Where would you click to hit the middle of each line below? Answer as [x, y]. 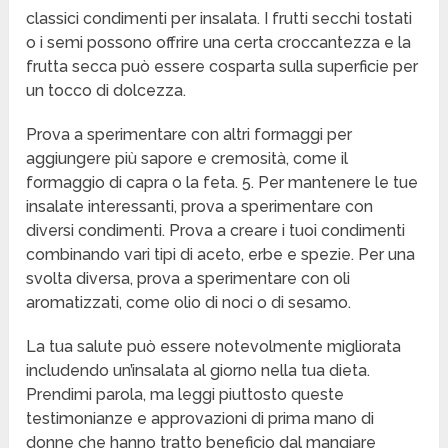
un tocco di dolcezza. [106, 91]
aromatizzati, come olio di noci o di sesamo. [189, 303]
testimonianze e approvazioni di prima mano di [200, 419]
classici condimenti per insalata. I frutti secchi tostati [219, 19]
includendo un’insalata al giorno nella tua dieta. [198, 371]
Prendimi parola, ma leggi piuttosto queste [185, 395]
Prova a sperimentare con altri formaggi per [189, 135]
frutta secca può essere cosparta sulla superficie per [222, 67]
